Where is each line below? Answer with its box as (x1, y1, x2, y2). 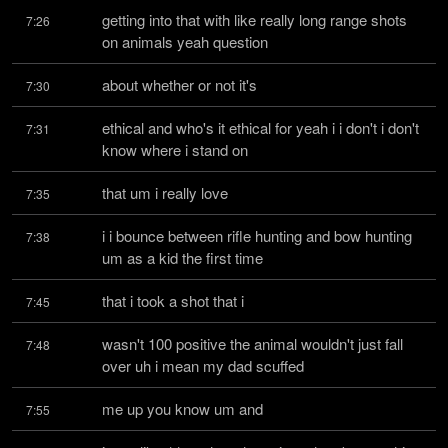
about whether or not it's (102, 74, 257, 95)
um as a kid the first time (102, 247, 263, 268)
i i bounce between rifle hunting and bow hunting (102, 225, 412, 246)
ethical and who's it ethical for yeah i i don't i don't (102, 117, 419, 138)
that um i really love (102, 182, 228, 203)
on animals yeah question (102, 31, 268, 52)
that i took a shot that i (102, 290, 244, 311)
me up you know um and (102, 398, 263, 419)
